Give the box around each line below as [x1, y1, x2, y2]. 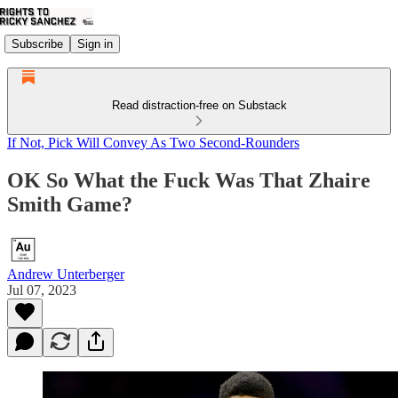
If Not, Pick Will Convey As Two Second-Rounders [7, 135, 299, 150]
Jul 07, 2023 [7, 282, 76, 298]
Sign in [77, 36, 113, 51]
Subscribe [12, 36, 63, 51]
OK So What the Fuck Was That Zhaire [7, 168, 370, 192]
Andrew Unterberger [7, 266, 124, 282]
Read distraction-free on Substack [111, 99, 287, 112]
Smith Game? [7, 192, 132, 216]
